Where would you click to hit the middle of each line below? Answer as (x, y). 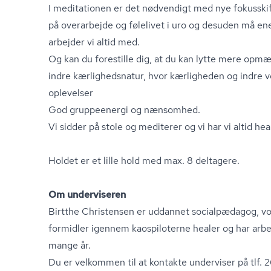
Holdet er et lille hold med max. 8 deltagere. (144, 161)
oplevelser (71, 93)
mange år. (70, 245)
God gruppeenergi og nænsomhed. (124, 110)
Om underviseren (87, 194)
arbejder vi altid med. (94, 42)
